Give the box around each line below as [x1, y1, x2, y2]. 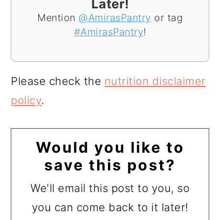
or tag [151, 11, 183, 24]
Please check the [11, 74, 105, 87]
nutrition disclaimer [104, 74, 206, 87]
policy [11, 93, 42, 107]
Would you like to [35, 138, 185, 156]
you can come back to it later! [31, 200, 189, 214]
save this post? [44, 156, 176, 174]
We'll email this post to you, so [30, 181, 190, 194]
